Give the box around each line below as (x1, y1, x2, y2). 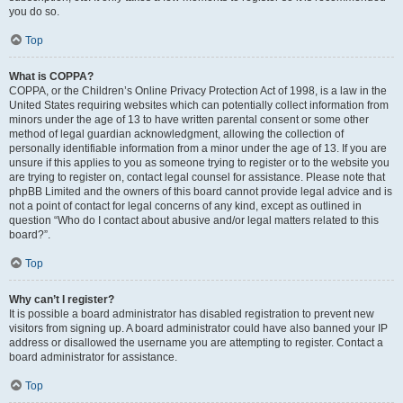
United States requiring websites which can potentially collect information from (9, 99, 389, 112)
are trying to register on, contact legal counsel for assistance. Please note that (9, 171, 385, 184)
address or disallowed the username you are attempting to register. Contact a (9, 336, 383, 349)
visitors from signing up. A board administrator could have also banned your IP (9, 322, 388, 335)
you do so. (9, 5, 59, 18)
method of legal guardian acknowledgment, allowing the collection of (9, 128, 344, 140)
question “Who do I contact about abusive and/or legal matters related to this (9, 214, 379, 227)
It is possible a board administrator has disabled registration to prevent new (9, 308, 374, 320)
